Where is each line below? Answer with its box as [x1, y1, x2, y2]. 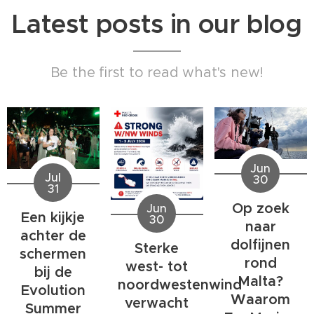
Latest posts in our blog [12, 8, 302, 41]
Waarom [231, 290, 291, 308]
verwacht [125, 294, 189, 313]
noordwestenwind [118, 276, 242, 294]
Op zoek [231, 199, 289, 217]
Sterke [135, 240, 179, 258]
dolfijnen [231, 235, 291, 254]
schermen [20, 245, 87, 264]
